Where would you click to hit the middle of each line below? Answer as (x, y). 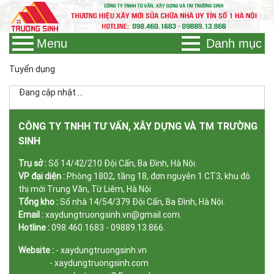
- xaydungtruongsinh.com (83, 263)
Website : (36, 250)
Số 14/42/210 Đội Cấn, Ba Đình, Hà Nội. (122, 163)
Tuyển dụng (32, 69)
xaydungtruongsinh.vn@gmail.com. (113, 214)
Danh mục (234, 43)
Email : (32, 214)
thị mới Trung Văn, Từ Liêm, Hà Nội (85, 189)
